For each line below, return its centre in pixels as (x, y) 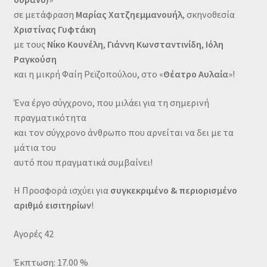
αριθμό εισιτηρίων (52, 205)
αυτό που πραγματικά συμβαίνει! (83, 162)
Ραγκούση (35, 59)
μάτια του (35, 147)
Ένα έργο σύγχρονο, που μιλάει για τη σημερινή (111, 102)
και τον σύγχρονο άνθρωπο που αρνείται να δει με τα (123, 132)
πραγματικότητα (50, 117)
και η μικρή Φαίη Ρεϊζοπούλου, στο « (88, 74)
